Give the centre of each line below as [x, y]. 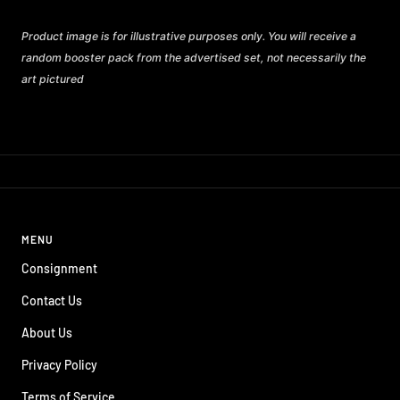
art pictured [53, 79]
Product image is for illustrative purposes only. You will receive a [189, 36]
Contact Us [52, 300]
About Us [47, 332]
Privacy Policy [59, 364]
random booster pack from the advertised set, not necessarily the [194, 57]
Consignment [59, 268]
